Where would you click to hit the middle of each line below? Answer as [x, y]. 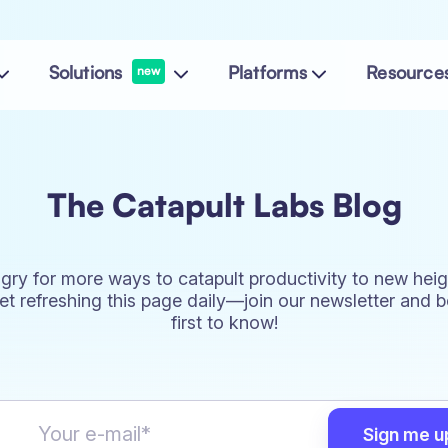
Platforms [267, 72]
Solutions [88, 72]
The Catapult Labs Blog [224, 204]
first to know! [224, 323]
